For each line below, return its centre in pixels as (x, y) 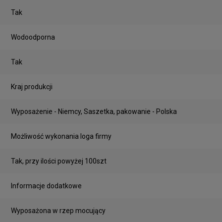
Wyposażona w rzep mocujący (58, 210)
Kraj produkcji (32, 86)
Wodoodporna (33, 37)
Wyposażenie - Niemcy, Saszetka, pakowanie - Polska (94, 111)
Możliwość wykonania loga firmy (61, 136)
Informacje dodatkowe (46, 186)
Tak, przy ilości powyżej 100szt (59, 161)
